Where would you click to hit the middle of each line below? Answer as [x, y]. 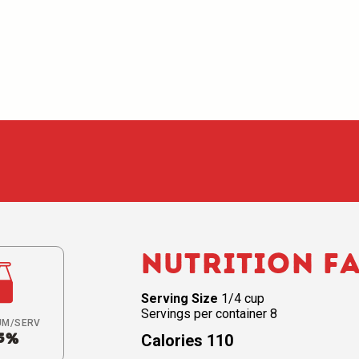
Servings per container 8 [209, 314]
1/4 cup [241, 298]
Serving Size [179, 298]
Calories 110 [187, 341]
